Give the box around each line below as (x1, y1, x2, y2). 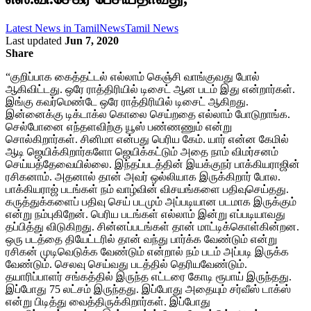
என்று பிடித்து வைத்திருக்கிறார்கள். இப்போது (6, 295, 210, 308)
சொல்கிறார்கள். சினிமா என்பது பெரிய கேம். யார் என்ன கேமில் (6, 133, 289, 145)
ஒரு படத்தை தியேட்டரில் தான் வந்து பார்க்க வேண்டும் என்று (6, 233, 277, 245)
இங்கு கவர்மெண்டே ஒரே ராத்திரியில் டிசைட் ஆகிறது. (6, 95, 249, 108)
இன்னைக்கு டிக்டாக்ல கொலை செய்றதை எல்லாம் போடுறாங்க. (6, 108, 290, 120)
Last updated (6, 34, 65, 47)
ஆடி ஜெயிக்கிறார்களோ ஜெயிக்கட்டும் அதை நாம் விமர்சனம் (6, 145, 278, 158)
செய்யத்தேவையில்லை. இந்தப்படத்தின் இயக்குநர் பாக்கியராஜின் (6, 158, 300, 170)
